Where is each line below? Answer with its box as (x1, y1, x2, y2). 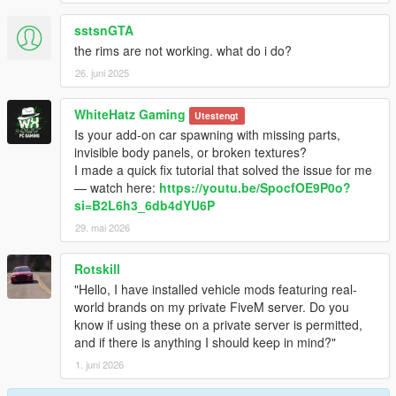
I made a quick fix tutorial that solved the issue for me (74, 160, 372, 179)
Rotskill (74, 259, 120, 278)
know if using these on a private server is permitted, (74, 315, 362, 333)
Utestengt (194, 108, 240, 122)
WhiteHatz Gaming (74, 104, 186, 123)
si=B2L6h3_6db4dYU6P (74, 195, 215, 214)
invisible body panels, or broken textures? (74, 142, 307, 161)
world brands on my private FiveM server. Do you (74, 297, 349, 316)
